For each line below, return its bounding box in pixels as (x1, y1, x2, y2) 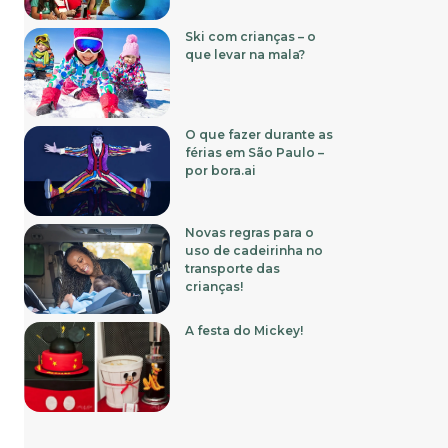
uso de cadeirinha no (185, 242, 324, 258)
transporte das (185, 260, 281, 276)
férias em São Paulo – (185, 144, 325, 160)
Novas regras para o (185, 224, 315, 240)
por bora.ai (185, 162, 257, 178)
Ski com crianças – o (185, 28, 317, 44)
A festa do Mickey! (185, 322, 304, 338)
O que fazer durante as (185, 126, 334, 142)
